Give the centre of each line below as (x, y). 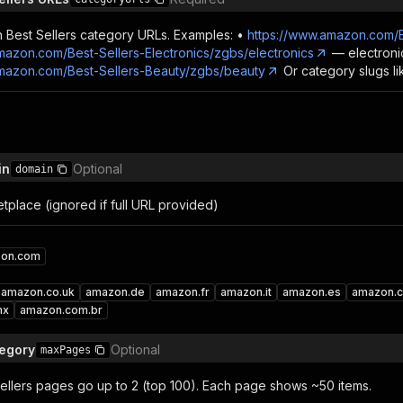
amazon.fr (183, 292)
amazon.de (115, 292)
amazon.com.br (61, 310)
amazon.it (246, 292)
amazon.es (312, 292)
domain (34, 169)
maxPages (66, 350)
